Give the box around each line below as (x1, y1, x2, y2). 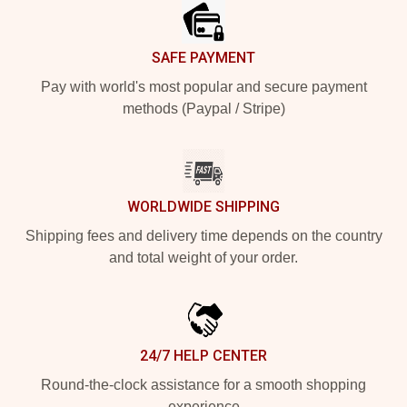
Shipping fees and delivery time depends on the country (25, 227, 382, 243)
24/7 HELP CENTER (140, 346, 267, 364)
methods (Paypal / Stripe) (122, 100, 285, 116)
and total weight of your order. (109, 249, 298, 265)
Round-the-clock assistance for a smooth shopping (41, 376, 366, 392)
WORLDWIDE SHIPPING (127, 197, 280, 215)
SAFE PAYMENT (152, 48, 255, 66)
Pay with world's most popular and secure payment (40, 78, 367, 94)
